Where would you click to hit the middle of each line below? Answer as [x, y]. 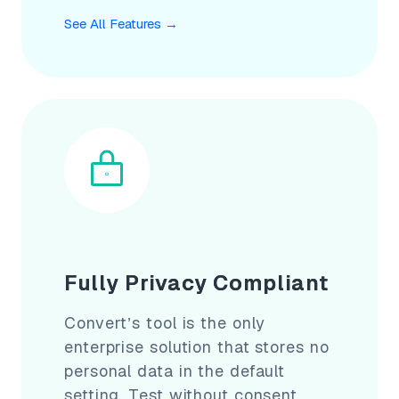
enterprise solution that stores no [197, 346]
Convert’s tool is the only [165, 322]
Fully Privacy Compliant [196, 282]
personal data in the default [175, 370]
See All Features [113, 23]
